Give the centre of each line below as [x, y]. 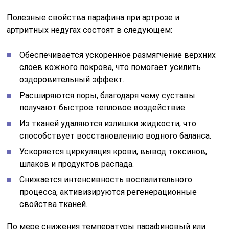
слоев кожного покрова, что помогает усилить [110, 67]
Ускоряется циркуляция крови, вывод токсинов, [113, 151]
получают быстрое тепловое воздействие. [103, 107]
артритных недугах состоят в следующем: [90, 30]
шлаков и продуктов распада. [77, 164]
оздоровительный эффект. [72, 79]
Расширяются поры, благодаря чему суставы [108, 95]
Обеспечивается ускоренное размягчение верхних [118, 55]
